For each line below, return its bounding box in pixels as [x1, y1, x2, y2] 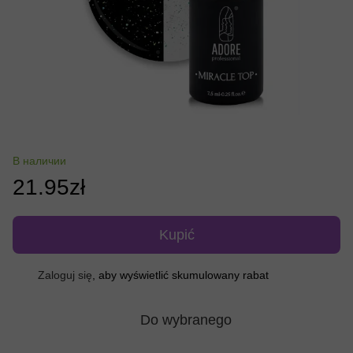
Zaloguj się [38, 268, 92, 281]
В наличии [13, 154, 66, 167]
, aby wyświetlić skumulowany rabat [92, 268, 269, 281]
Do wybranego [140, 311, 232, 328]
